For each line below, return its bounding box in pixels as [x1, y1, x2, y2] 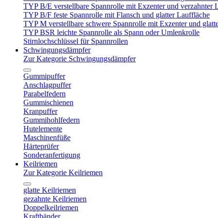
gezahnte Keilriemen [23, 195, 87, 203]
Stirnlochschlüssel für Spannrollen [23, 37, 128, 45]
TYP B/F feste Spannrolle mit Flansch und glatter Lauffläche [23, 11, 210, 19]
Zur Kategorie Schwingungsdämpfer [23, 54, 136, 63]
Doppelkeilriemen [23, 203, 78, 212]
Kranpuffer [23, 107, 57, 115]
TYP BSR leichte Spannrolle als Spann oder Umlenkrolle [23, 28, 200, 36]
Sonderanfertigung [23, 151, 80, 159]
